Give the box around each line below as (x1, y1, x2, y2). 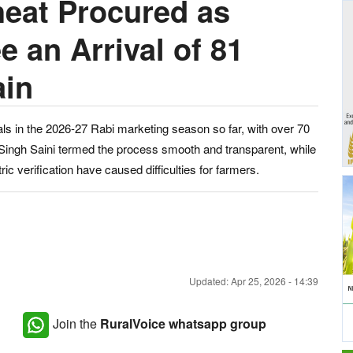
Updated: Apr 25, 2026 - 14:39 (189, 274, 318, 288)
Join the (53, 314, 100, 333)
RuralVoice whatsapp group (100, 314, 266, 333)
